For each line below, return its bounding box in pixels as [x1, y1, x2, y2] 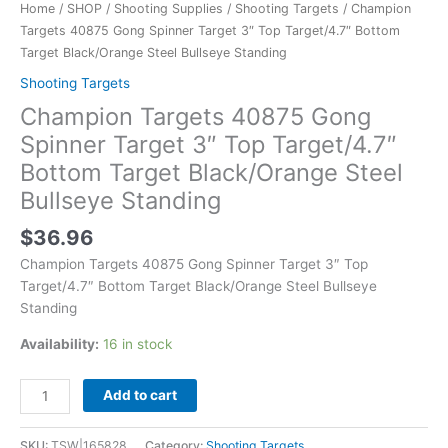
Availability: [20, 335, 99, 352]
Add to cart [103, 386, 178, 403]
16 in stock [103, 335, 172, 352]
